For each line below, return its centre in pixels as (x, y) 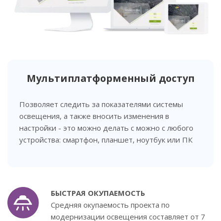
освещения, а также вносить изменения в (94, 116)
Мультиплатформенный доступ (110, 78)
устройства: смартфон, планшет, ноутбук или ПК (106, 139)
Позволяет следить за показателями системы (101, 104)
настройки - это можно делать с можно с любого (106, 128)
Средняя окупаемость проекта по (110, 204)
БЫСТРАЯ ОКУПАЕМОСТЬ (98, 193)
